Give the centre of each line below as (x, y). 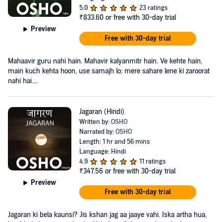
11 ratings (152, 161)
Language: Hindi (102, 151)
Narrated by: (97, 132)
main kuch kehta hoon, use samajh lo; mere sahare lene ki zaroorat (109, 71)
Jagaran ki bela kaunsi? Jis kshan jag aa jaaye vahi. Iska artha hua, (107, 215)
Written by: (95, 122)
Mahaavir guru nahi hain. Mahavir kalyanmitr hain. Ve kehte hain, (105, 61)
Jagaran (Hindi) (102, 111)
